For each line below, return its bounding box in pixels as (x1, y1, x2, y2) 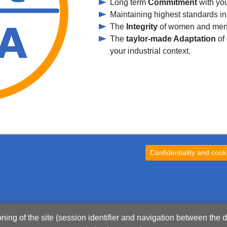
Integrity (126, 22, 158, 31)
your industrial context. (110, 47, 191, 56)
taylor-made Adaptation (126, 34, 216, 44)
